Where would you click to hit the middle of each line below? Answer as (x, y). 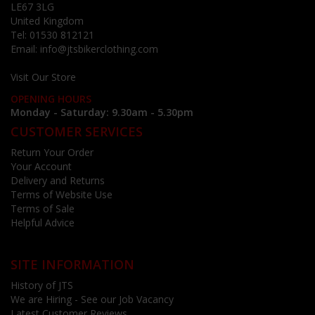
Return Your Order (52, 153)
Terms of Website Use (62, 195)
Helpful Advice (43, 223)
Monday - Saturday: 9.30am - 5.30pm (102, 112)
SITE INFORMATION (72, 265)
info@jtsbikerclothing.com (99, 49)
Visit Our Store (43, 77)
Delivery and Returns (58, 181)
